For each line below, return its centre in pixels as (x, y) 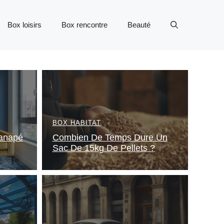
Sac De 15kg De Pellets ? (103, 148)
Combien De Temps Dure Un (110, 137)
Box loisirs (24, 25)
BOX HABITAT (76, 123)
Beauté (139, 25)
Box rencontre (84, 25)
